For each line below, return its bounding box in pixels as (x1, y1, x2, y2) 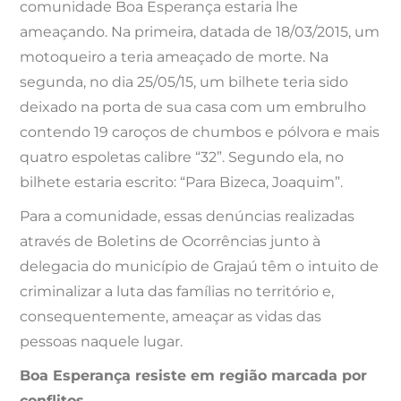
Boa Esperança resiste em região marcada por (20, 367, 368, 385)
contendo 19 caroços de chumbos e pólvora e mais (20, 124, 380, 141)
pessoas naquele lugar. (20, 333, 183, 351)
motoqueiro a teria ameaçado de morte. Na (20, 48, 329, 66)
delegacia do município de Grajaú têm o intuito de (20, 258, 380, 276)
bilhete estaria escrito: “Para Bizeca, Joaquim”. (20, 174, 344, 192)
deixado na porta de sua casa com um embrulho (20, 98, 367, 116)
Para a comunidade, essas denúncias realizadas (20, 208, 355, 226)
